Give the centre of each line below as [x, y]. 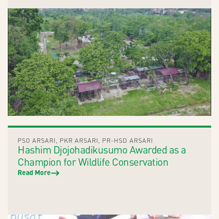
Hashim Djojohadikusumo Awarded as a [102, 150]
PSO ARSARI [37, 141]
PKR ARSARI [79, 141]
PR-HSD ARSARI [128, 141]
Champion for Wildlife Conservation [93, 162]
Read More [34, 172]
